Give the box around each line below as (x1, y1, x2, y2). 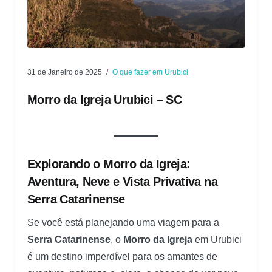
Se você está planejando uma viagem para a (27, 217, 219, 228)
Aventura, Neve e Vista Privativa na (27, 174, 217, 188)
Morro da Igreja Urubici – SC (27, 92, 182, 106)
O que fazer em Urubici (112, 67, 188, 76)
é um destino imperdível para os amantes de (27, 251, 217, 262)
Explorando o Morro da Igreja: (27, 157, 191, 171)
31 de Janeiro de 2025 (27, 67, 102, 76)
